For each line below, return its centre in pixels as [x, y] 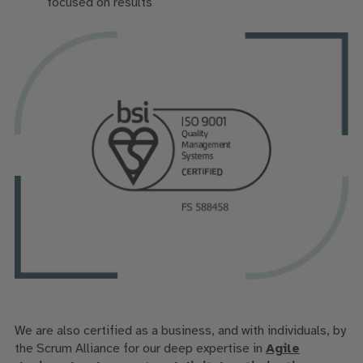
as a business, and [188, 331]
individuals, [298, 331]
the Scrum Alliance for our [89, 349]
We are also [47, 331]
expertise [222, 349]
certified [107, 331]
